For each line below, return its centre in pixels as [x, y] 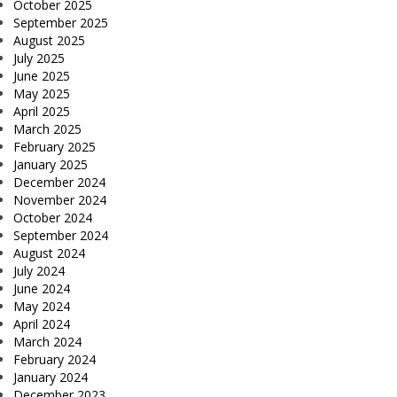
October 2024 [53, 217]
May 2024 [42, 306]
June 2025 [42, 75]
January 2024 [51, 377]
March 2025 [47, 128]
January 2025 [51, 164]
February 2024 [54, 359]
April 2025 [42, 111]
